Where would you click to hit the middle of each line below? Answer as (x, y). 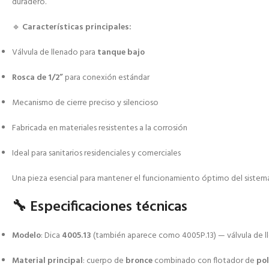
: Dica (51, 236)
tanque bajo (121, 53)
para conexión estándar (106, 78)
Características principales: (77, 28)
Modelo (26, 236)
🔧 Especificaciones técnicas (100, 207)
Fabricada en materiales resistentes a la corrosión (100, 128)
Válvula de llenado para (55, 53)
